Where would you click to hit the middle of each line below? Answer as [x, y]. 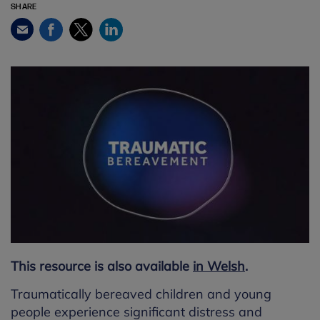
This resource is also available [102, 266]
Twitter [94, 27]
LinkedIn [127, 27]
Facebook [71, 27]
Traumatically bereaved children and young [141, 294]
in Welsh [219, 266]
